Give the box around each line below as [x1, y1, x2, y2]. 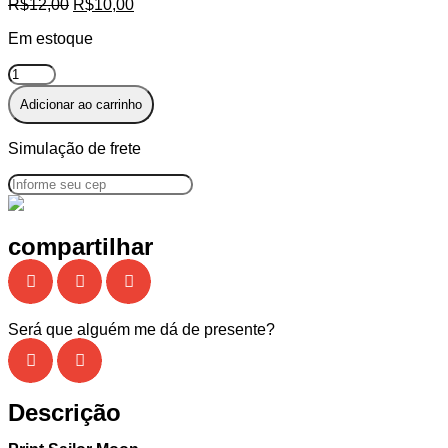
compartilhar [8, 233, 153, 260]
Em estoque [8, 30, 93, 47]
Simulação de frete [8, 140, 141, 157]
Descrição [8, 399, 121, 426]
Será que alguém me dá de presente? [8, 321, 275, 338]
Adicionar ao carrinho [20, 97, 142, 112]
